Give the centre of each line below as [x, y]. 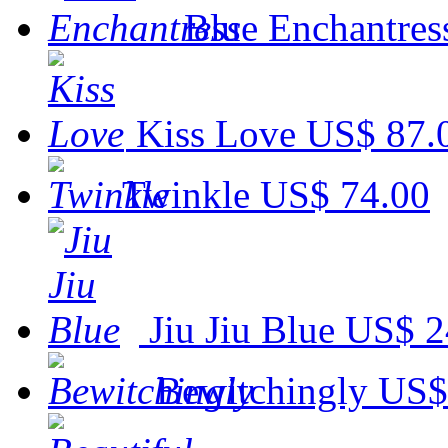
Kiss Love [216, 133]
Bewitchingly [262, 390]
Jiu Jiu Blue [242, 329]
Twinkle [186, 194]
